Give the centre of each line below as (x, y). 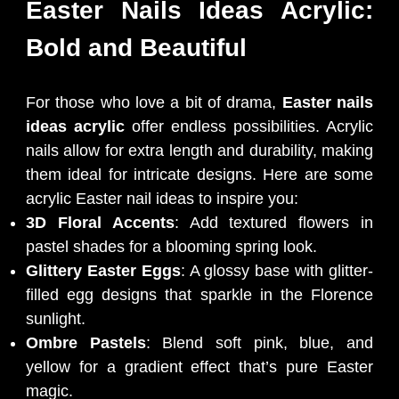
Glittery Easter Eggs (103, 270)
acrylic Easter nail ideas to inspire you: (162, 198)
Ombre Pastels (86, 342)
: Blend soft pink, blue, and (260, 342)
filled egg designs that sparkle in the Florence (199, 294)
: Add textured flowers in (274, 222)
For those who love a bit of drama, (154, 102)
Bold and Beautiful (136, 47)
